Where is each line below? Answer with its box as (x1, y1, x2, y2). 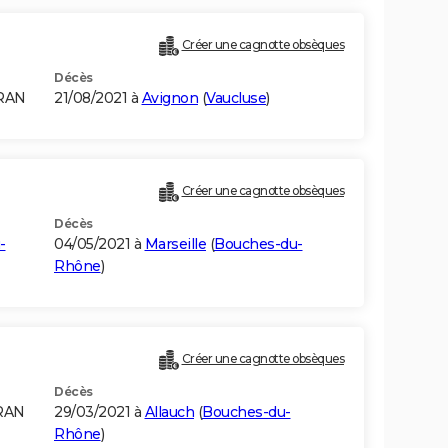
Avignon (141, 89, 198, 108)
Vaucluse (206, 89, 266, 108)
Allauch (144, 403, 194, 422)
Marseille (144, 235, 206, 254)
